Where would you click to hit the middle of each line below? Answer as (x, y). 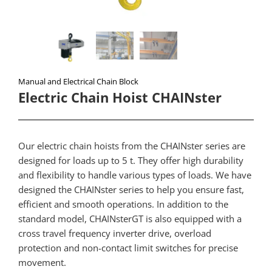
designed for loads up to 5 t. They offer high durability (131, 160)
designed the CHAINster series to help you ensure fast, (131, 189)
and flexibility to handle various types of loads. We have (135, 175)
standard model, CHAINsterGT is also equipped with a (130, 218)
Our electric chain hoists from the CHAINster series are (132, 145)
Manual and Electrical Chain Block (78, 81)
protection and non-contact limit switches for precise (128, 247)
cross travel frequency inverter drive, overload (115, 233)
